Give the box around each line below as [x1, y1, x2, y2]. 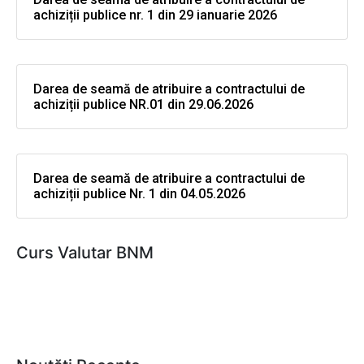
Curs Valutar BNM [16, 243, 154, 263]
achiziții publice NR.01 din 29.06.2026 [33, 97, 253, 113]
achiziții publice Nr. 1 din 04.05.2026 [33, 186, 245, 202]
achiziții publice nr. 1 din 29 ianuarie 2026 [33, 7, 277, 24]
